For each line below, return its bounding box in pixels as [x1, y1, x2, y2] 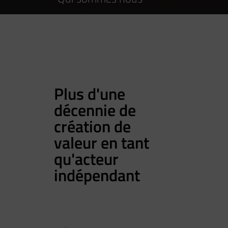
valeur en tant [54, 130, 149, 155]
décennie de [54, 98, 136, 122]
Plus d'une [54, 81, 125, 106]
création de [54, 114, 131, 138]
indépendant [54, 163, 140, 187]
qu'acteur [54, 147, 119, 171]
